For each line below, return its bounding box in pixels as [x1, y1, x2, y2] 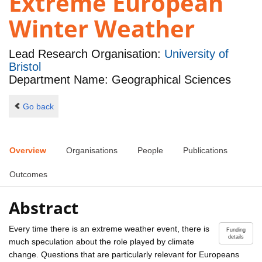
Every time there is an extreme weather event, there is [9, 223, 209, 233]
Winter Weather [9, 12, 195, 45]
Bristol [9, 60, 41, 74]
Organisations [66, 146, 118, 156]
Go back [22, 101, 54, 111]
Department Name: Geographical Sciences [9, 73, 231, 87]
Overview [9, 146, 46, 156]
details [228, 233, 244, 240]
